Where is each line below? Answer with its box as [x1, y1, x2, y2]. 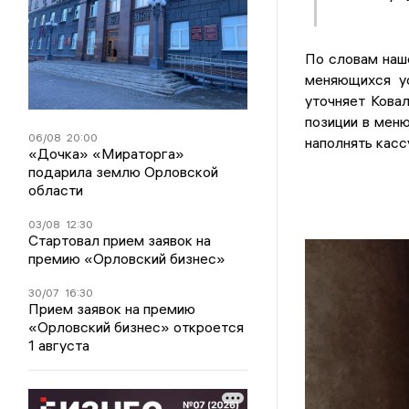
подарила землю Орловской [28, 162, 219, 181]
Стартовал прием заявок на [28, 230, 212, 249]
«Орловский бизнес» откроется [28, 317, 245, 336]
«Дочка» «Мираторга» [28, 143, 185, 163]
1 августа [28, 335, 90, 354]
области [28, 180, 84, 199]
